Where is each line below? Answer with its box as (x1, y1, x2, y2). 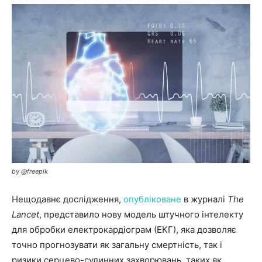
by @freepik (12, 167, 48, 175)
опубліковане (123, 193, 181, 205)
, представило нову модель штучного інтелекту (39, 208, 243, 220)
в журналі (181, 193, 227, 205)
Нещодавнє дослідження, (12, 193, 123, 205)
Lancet (12, 208, 39, 220)
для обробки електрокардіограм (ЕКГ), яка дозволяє (12, 223, 236, 235)
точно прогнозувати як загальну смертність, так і (12, 239, 222, 250)
